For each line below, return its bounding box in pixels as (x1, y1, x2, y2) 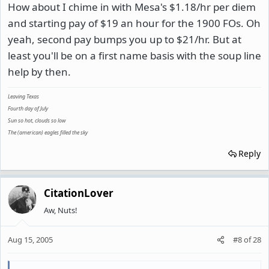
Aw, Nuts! (44, 204, 77, 216)
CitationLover (44, 186, 113, 200)
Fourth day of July (8, 104, 48, 112)
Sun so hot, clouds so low (8, 116, 66, 124)
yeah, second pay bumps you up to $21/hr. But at (8, 32, 241, 46)
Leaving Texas (8, 92, 39, 100)
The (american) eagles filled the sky (8, 128, 88, 136)
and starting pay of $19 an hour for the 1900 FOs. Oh (8, 16, 261, 30)
